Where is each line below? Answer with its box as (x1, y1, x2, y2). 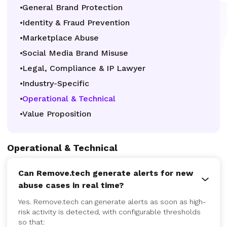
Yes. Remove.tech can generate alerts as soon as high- (18, 198, 206, 206)
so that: (18, 218, 45, 226)
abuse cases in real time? (18, 180, 124, 190)
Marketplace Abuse (22, 33, 99, 43)
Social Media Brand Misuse (22, 48, 128, 58)
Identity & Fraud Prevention (22, 18, 130, 27)
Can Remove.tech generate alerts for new (18, 168, 193, 178)
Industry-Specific (22, 79, 89, 88)
